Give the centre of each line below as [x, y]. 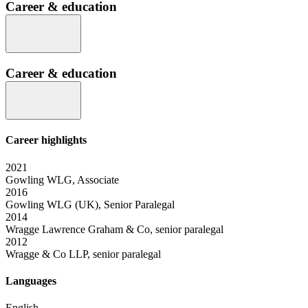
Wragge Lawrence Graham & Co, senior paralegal [114, 229]
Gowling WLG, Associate [62, 179]
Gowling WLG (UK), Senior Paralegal [90, 204]
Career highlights [46, 140]
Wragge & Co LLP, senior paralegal [83, 254]
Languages [31, 280]
